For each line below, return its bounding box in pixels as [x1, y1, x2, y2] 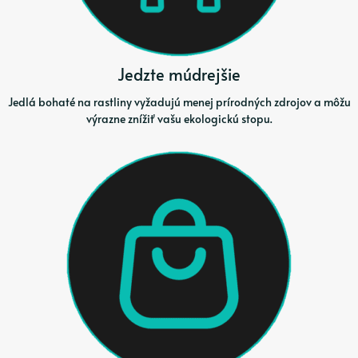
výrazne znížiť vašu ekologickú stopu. [86, 110, 272, 126]
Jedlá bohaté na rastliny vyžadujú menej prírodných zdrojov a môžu [7, 93, 351, 109]
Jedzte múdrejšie [117, 63, 241, 86]
